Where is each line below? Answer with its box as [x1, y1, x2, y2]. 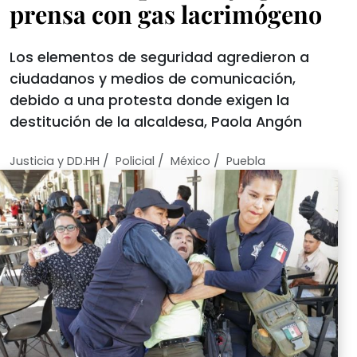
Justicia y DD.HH [10, 153, 100, 169]
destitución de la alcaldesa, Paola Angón [10, 112, 302, 131]
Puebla [226, 153, 265, 169]
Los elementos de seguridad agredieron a [10, 48, 309, 67]
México [171, 153, 210, 169]
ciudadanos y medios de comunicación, [10, 69, 296, 88]
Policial [116, 153, 155, 169]
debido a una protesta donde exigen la [10, 91, 289, 110]
